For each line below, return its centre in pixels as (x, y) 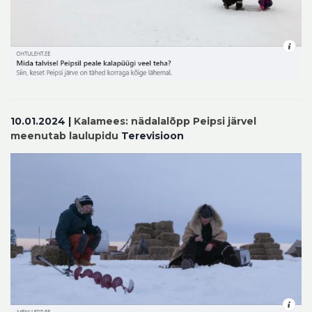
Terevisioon (151, 136)
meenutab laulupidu (64, 136)
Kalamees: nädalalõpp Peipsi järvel (165, 122)
